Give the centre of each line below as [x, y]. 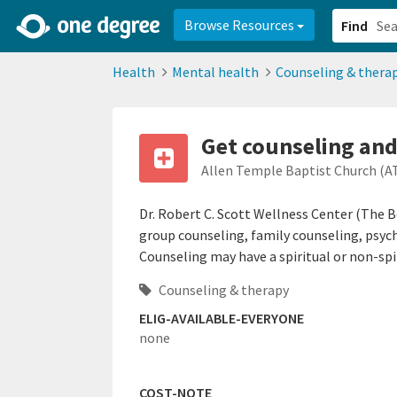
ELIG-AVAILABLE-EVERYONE [222, 318]
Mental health [215, 72]
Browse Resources [241, 25]
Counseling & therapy [222, 290]
